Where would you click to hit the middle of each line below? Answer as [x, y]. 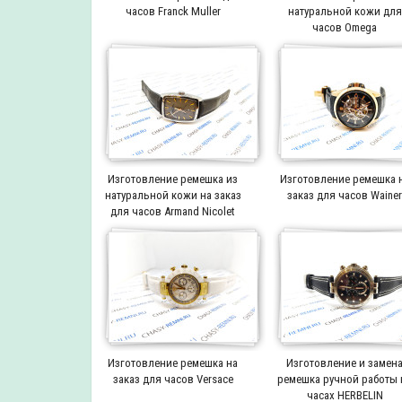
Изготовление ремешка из [173, 179]
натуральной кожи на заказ [173, 195]
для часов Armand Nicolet [173, 211]
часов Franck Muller [173, 11]
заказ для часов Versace [173, 379]
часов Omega [345, 27]
